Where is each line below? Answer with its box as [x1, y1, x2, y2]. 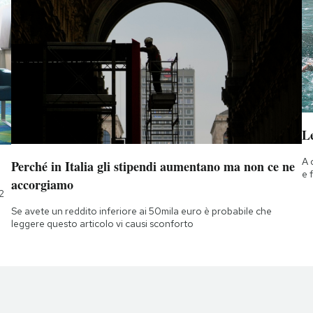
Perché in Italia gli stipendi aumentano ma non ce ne [10, 156, 295, 175]
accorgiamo [10, 175, 73, 194]
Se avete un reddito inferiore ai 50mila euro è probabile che [10, 204, 272, 217]
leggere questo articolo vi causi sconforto [10, 217, 194, 230]
